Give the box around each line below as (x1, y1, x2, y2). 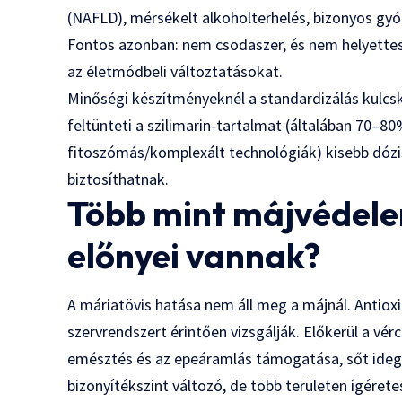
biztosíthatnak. (67, 168, 170, 189)
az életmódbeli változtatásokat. (67, 60, 284, 82)
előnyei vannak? (67, 233, 321, 277)
